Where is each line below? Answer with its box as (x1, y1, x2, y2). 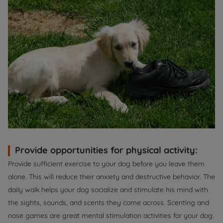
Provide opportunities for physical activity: (15, 144, 198, 156)
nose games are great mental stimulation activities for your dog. (8, 211, 214, 220)
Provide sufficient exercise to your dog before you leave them (8, 159, 205, 168)
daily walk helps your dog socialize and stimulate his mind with (8, 185, 208, 194)
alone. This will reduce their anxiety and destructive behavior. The (8, 172, 215, 181)
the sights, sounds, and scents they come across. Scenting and (8, 198, 209, 207)
